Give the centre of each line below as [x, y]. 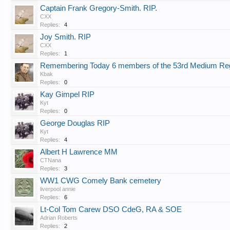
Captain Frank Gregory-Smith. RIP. [99, 8]
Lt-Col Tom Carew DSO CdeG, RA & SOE [111, 209]
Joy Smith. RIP [65, 37]
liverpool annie [58, 189]
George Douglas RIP [75, 123]
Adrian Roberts [59, 218]
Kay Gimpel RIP [67, 94]
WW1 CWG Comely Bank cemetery [101, 181]
